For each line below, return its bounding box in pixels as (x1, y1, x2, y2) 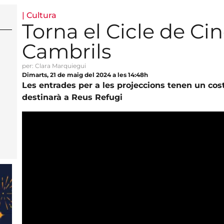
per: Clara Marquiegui (21, 61, 86, 69)
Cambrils (21, 38, 111, 63)
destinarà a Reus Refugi (21, 92, 122, 102)
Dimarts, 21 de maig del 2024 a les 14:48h (21, 70, 148, 78)
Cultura (26, 10, 56, 20)
